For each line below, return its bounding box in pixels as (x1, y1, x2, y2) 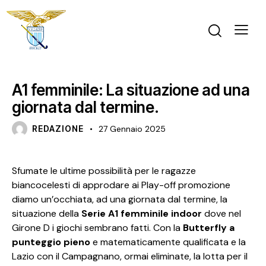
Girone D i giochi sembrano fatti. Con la (12, 221, 183, 235)
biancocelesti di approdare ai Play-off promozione (12, 179, 230, 192)
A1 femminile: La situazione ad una (12, 81, 250, 100)
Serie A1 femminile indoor (81, 207, 202, 220)
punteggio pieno (12, 236, 90, 249)
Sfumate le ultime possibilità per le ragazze (12, 164, 196, 178)
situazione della (12, 207, 81, 220)
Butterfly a (183, 221, 235, 235)
